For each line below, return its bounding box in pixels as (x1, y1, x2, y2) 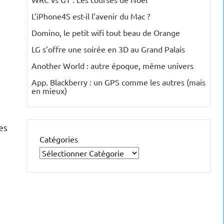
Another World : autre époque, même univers (31, 60, 193, 71)
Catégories (39, 134, 78, 144)
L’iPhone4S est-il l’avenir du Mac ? (31, 11, 150, 21)
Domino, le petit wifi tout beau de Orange (31, 27, 180, 38)
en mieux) (31, 85, 67, 96)
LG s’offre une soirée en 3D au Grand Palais (31, 44, 185, 54)
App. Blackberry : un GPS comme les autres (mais (31, 77, 205, 87)
